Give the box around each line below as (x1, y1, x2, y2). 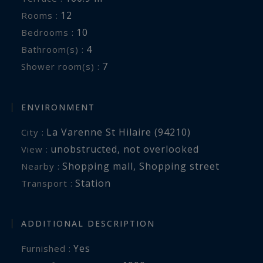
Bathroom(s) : (28, 43, 84, 56)
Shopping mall (62, 159, 133, 173)
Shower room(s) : (26, 60, 100, 73)
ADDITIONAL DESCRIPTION (21, 218, 155, 230)
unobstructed (50, 142, 117, 156)
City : (27, 126, 44, 138)
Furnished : (26, 242, 71, 255)
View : (27, 143, 48, 155)
